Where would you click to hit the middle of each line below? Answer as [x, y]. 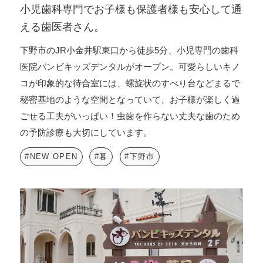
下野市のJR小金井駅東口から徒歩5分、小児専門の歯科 [129, 50]
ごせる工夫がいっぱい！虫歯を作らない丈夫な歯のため [130, 116]
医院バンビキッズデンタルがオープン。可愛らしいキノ [130, 66]
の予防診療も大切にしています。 [86, 132]
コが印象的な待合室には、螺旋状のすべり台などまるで [130, 83]
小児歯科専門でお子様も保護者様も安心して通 [131, 9]
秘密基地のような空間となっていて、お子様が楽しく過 [130, 99]
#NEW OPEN [51, 157]
